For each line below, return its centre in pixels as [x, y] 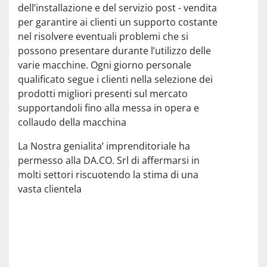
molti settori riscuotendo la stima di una [108, 175]
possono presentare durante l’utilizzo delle [114, 51]
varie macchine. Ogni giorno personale [105, 65]
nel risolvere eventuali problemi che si [103, 37]
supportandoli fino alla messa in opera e [108, 108]
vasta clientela [50, 189]
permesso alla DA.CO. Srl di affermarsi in [109, 161]
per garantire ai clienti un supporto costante [118, 22]
